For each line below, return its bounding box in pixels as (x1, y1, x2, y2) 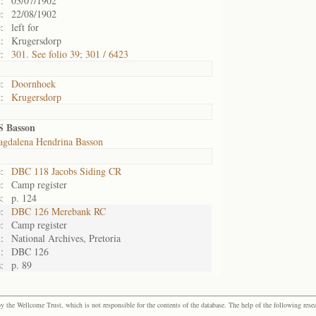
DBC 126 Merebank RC (11, 205, 106, 218)
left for (11, 20, 39, 34)
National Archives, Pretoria (11, 231, 121, 245)
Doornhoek (11, 77, 56, 90)
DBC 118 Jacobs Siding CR (11, 164, 121, 178)
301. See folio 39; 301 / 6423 (11, 47, 128, 61)
